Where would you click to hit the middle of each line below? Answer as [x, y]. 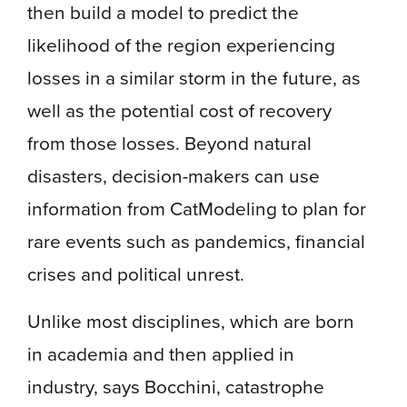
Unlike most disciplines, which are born [191, 321]
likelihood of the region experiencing [181, 45]
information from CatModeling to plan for [197, 208]
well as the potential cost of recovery [179, 110]
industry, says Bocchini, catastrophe [176, 386]
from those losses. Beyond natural [169, 143]
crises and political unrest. [136, 273]
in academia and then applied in [161, 353]
